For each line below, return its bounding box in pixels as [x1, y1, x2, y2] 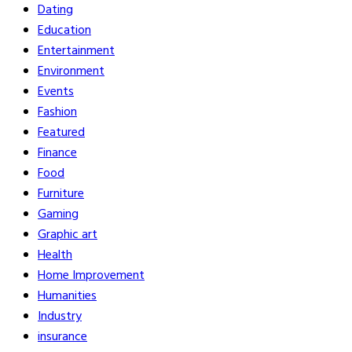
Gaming [38, 204, 79, 225]
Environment [38, 61, 104, 82]
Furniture [38, 184, 84, 205]
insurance [38, 327, 87, 348]
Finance [38, 143, 77, 164]
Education [38, 20, 91, 42]
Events [38, 82, 74, 103]
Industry [38, 306, 82, 328]
